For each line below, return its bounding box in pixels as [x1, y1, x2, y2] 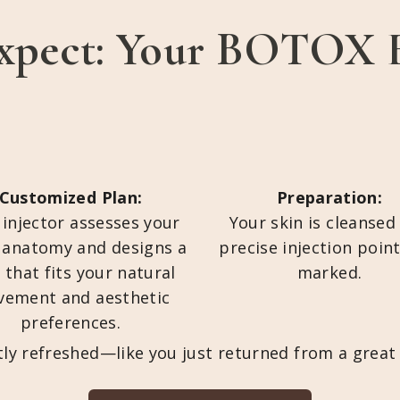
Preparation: [276, 187, 383, 208]
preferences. [20, 312, 121, 333]
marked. [296, 262, 362, 283]
